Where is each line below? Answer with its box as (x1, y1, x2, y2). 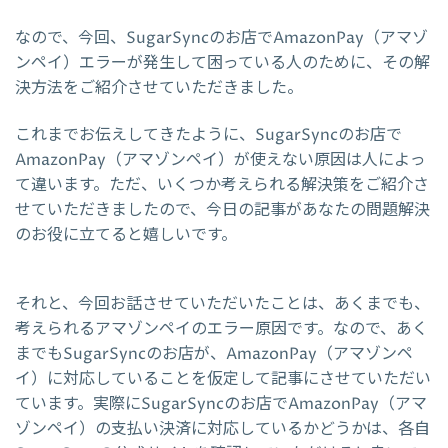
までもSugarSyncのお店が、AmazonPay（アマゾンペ (15, 342, 413, 365)
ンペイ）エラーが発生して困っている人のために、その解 (15, 51, 430, 74)
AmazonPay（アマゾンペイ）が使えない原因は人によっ (15, 148, 426, 171)
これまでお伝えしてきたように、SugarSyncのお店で (15, 123, 402, 146)
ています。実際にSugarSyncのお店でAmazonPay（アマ (15, 392, 427, 415)
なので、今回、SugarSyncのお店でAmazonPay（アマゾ (15, 26, 428, 49)
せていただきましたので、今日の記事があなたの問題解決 (15, 198, 430, 221)
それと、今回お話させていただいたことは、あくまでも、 (15, 292, 430, 315)
